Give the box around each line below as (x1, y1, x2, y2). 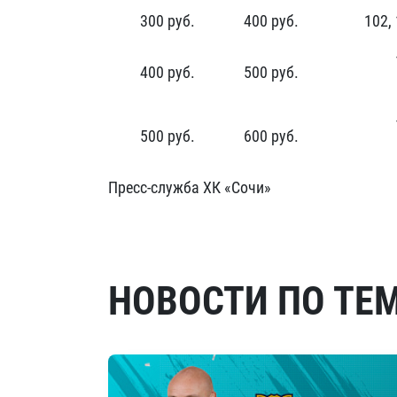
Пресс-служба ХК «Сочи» (108, 178, 271, 197)
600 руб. (244, 127, 299, 145)
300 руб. (139, 12, 195, 30)
